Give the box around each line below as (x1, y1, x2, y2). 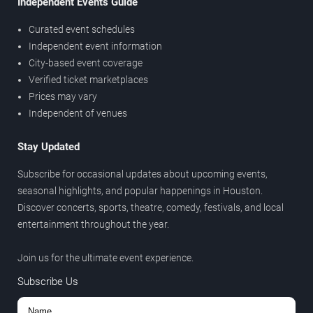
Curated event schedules (29, 24, 135, 36)
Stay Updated (17, 140, 80, 154)
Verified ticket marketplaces (29, 74, 148, 86)
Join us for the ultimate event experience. (17, 252, 194, 264)
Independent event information (29, 41, 162, 52)
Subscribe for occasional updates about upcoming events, (17, 168, 268, 180)
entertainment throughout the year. (17, 219, 169, 231)
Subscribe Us (17, 275, 78, 289)
